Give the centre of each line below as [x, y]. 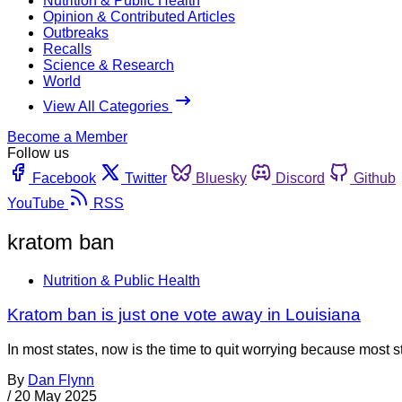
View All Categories [108, 106]
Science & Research [109, 65]
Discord [300, 178]
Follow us [38, 153]
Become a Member [67, 136]
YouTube [36, 203]
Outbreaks [76, 32]
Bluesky [221, 178]
